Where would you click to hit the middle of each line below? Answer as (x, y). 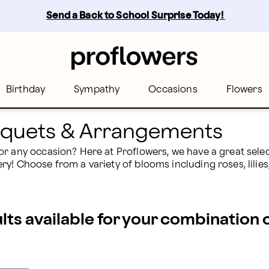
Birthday (26, 90)
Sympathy (97, 90)
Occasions (173, 90)
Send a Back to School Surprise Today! (136, 16)
